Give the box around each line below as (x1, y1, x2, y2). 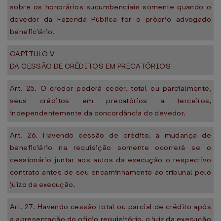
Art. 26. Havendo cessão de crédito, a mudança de (10, 130, 211, 140)
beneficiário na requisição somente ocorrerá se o (10, 143, 211, 152)
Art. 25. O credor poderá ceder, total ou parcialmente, (10, 83, 211, 93)
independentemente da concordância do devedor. (10, 108, 186, 118)
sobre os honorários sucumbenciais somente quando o (10, 2, 211, 12)
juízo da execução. (10, 180, 76, 189)
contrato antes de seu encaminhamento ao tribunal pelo (10, 167, 211, 177)
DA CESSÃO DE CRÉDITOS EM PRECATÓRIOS (10, 61, 171, 71)
